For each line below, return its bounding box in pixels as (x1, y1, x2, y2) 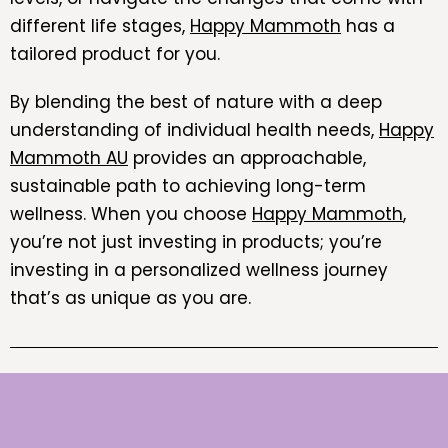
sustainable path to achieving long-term (10, 173, 366, 198)
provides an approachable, (128, 145, 366, 170)
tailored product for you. (10, 41, 220, 66)
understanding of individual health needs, (10, 117, 379, 142)
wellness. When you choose (10, 201, 252, 226)
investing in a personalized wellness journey (10, 257, 388, 282)
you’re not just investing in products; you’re (10, 229, 382, 254)
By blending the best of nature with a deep (10, 89, 382, 114)
